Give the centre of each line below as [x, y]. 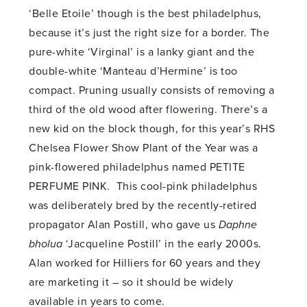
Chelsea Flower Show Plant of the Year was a [144, 148]
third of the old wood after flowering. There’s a [148, 110]
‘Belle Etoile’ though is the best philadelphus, [145, 14]
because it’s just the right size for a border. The [149, 33]
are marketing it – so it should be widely [131, 283]
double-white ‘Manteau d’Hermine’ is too [133, 72]
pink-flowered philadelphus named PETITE [137, 168]
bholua [46, 244]
